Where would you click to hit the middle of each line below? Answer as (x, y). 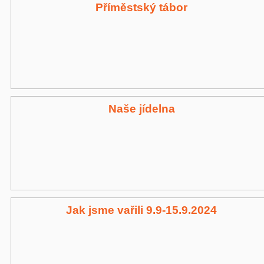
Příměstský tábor (141, 7)
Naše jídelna (141, 109)
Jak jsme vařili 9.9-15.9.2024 (141, 210)
